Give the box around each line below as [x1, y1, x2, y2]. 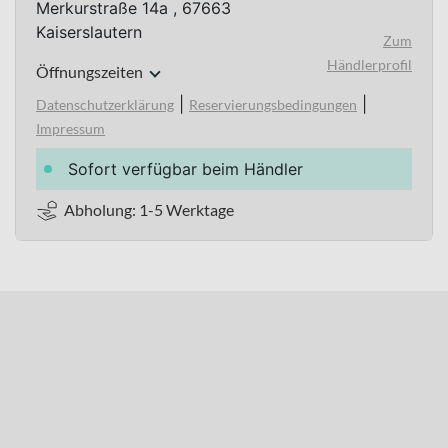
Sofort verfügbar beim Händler [68, 159, 303, 179]
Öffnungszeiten [36, 62, 143, 81]
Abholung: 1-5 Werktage [64, 200, 234, 219]
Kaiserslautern [36, 22, 142, 42]
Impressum [36, 120, 105, 137]
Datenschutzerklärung [36, 96, 174, 113]
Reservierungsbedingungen [189, 96, 357, 113]
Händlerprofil [326, 55, 412, 73]
